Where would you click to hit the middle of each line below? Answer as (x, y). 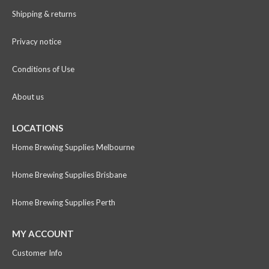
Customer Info (37, 252)
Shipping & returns (44, 14)
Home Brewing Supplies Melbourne (73, 147)
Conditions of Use (43, 69)
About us (28, 96)
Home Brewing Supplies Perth (64, 202)
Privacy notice (37, 41)
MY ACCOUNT (43, 233)
